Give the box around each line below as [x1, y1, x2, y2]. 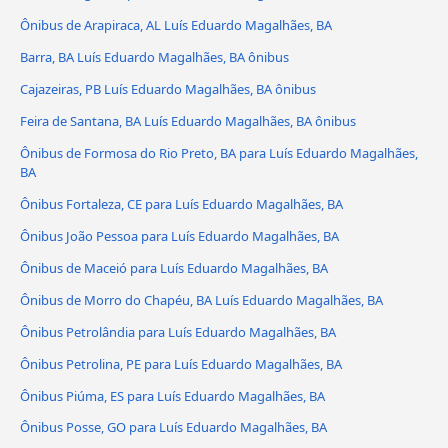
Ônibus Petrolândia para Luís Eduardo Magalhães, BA [20, 322, 336, 341]
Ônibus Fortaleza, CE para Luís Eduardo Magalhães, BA [20, 194, 343, 213]
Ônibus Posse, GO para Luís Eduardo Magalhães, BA [20, 418, 327, 437]
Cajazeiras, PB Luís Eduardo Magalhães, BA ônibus [20, 79, 316, 98]
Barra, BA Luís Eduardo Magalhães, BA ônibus [20, 47, 289, 66]
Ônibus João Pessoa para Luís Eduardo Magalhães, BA [20, 226, 339, 245]
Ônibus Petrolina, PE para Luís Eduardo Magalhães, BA [20, 354, 342, 373]
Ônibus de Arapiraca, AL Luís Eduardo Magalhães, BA [20, 16, 332, 35]
